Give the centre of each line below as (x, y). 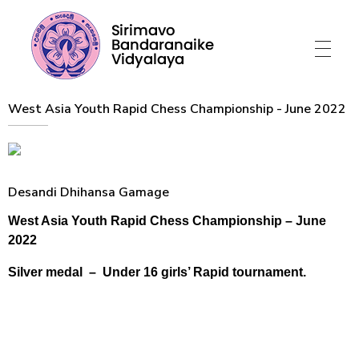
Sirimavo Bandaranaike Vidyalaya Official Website (40, 90)
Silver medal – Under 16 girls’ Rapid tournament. (157, 272)
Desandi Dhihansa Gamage (89, 193)
